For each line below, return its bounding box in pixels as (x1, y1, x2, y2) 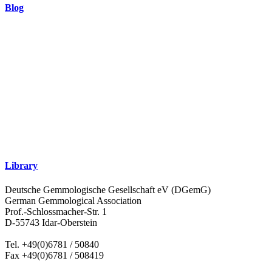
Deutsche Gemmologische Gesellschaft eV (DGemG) (5, 184, 211, 195)
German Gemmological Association (5, 195, 141, 206)
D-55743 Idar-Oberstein (5, 217, 97, 228)
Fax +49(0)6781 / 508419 (5, 250, 104, 260)
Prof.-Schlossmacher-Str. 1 (5, 206, 107, 217)
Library (5, 160, 38, 171)
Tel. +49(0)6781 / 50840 (5, 239, 99, 250)
